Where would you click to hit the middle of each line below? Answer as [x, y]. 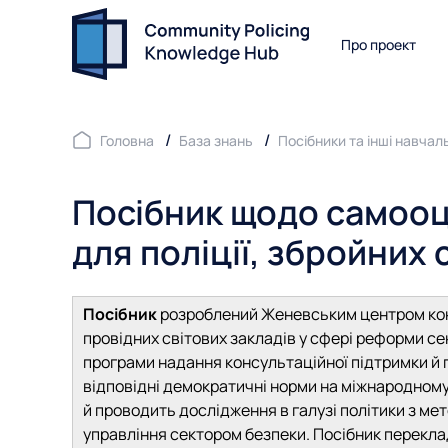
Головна [127, 140]
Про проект [378, 44]
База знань [216, 140]
